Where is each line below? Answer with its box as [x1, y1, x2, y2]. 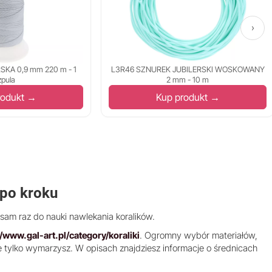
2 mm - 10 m [166, 75, 209, 85]
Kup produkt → [155, 91, 220, 104]
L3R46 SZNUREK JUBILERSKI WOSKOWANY [110, 64, 265, 75]
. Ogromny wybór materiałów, [140, 229, 257, 242]
